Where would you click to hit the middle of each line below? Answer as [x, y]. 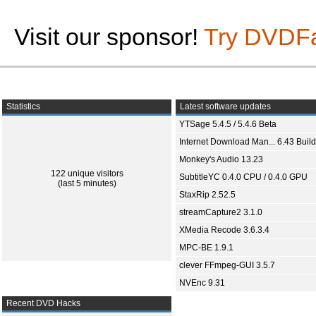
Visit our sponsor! [109, 37]
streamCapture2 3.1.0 [221, 212]
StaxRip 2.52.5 [207, 195]
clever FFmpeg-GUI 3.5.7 [227, 265]
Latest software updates [224, 107]
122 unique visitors [87, 174]
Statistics [22, 107]
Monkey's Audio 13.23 [221, 159]
